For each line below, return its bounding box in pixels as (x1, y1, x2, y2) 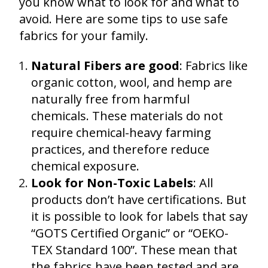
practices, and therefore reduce (31, 141, 209, 157)
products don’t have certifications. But (31, 191, 246, 208)
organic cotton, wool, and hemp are (31, 74, 232, 90)
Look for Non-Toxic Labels (31, 174, 193, 191)
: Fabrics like (179, 57, 248, 74)
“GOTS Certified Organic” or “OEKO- (31, 224, 229, 241)
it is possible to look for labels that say (31, 208, 248, 224)
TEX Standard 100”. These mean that (31, 241, 237, 258)
